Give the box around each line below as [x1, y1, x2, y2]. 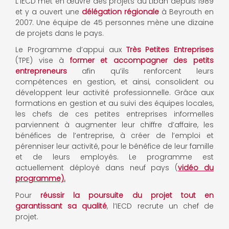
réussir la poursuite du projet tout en [40, 190, 214, 200]
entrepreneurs [15, 66, 67, 77]
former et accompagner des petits [70, 55, 214, 66]
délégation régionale [82, 7, 159, 17]
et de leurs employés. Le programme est [15, 152, 214, 163]
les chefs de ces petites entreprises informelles [15, 109, 214, 120]
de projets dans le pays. [15, 28, 104, 39]
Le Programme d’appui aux [15, 44, 126, 55]
